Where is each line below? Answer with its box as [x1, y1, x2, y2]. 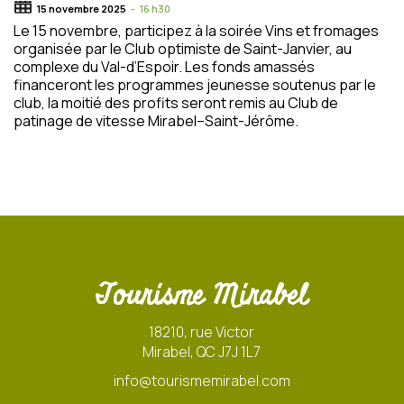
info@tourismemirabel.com [113, 371, 290, 390]
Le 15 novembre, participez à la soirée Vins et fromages [14, 21, 379, 41]
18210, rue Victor [149, 322, 255, 342]
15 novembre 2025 [37, 2, 126, 16]
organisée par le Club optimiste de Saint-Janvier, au [14, 39, 352, 59]
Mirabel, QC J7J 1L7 [142, 342, 262, 362]
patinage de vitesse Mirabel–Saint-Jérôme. [14, 111, 298, 131]
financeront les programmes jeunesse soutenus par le [14, 75, 376, 95]
